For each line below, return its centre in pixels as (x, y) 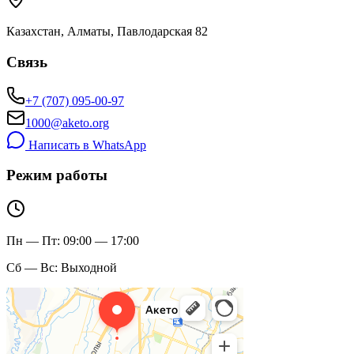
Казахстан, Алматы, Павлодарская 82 (107, 32)
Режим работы (57, 175)
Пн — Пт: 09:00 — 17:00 (73, 240)
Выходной (89, 267)
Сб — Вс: (34, 267)
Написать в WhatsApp (86, 145)
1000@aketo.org (67, 122)
